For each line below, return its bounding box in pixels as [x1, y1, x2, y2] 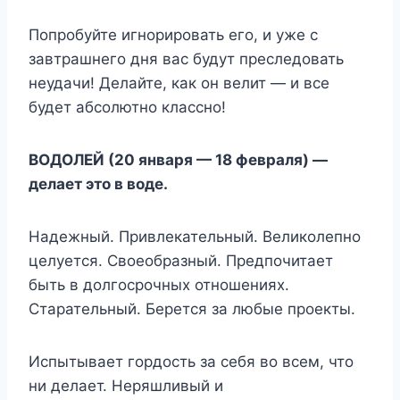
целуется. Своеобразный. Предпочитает [29, 251, 333, 270]
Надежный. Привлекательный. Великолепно [29, 227, 361, 246]
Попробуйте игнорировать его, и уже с [29, 25, 318, 44]
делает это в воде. [29, 174, 168, 193]
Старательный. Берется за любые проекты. [29, 299, 355, 318]
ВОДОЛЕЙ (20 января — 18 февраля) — [29, 150, 328, 169]
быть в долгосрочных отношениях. [29, 275, 289, 294]
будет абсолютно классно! [29, 97, 226, 116]
